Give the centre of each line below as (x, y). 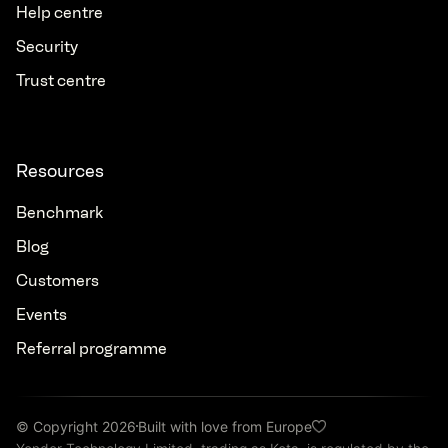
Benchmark (59, 212)
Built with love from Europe (225, 426)
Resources (60, 170)
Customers (57, 280)
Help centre (59, 12)
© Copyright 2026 (76, 426)
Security (47, 46)
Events (41, 314)
